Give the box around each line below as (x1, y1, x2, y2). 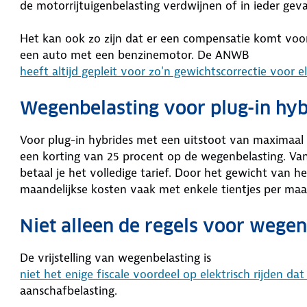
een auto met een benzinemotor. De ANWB (20, 47, 254, 62)
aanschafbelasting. (20, 282, 121, 298)
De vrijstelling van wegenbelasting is (20, 249, 212, 265)
